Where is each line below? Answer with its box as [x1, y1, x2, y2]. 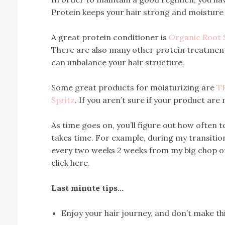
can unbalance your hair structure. [51, 57, 184, 67]
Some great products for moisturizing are [51, 82, 216, 92]
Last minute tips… [51, 183, 124, 193]
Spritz [51, 95, 75, 105]
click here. [51, 158, 90, 168]
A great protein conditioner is [51, 32, 169, 42]
